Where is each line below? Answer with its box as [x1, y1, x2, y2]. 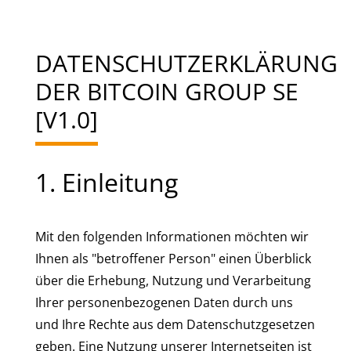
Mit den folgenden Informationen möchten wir [35, 228, 309, 245]
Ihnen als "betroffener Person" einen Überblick [35, 250, 311, 267]
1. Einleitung [35, 165, 178, 199]
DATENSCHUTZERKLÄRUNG [35, 47, 338, 79]
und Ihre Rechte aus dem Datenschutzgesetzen [35, 316, 315, 333]
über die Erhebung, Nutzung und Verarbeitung [35, 272, 311, 289]
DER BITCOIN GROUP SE [35, 75, 299, 107]
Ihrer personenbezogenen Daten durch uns [35, 294, 293, 311]
